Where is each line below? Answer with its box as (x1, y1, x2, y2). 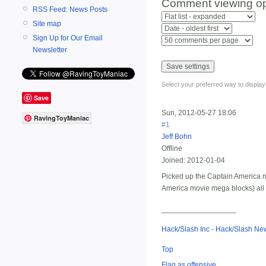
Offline (161, 144, 182, 153)
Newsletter (33, 45, 67, 54)
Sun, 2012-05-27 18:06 (161, 108, 236, 117)
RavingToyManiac (34, 113, 89, 123)
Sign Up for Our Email (33, 33, 103, 42)
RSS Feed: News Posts (33, 5, 107, 14)
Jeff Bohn (161, 132, 192, 141)
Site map (33, 19, 61, 28)
